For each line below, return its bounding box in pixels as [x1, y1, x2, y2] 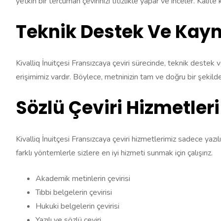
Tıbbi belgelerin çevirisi [36, 187, 112, 198]
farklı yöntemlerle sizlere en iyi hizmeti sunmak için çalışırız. [16, 147, 213, 159]
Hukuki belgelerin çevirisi [36, 201, 119, 212]
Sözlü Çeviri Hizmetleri [16, 95, 220, 121]
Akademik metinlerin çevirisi [36, 173, 130, 184]
